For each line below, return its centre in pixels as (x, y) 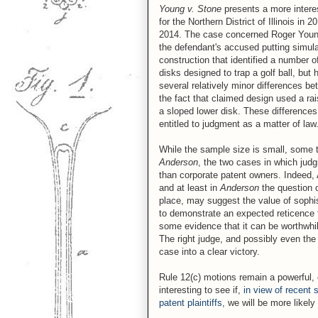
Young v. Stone (192, 9)
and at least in (190, 188)
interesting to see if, (201, 290)
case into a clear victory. (209, 252)
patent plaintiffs (191, 303)
